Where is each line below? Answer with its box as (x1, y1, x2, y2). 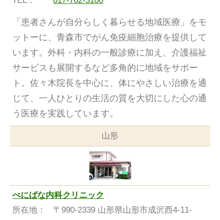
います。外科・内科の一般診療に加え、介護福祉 (12, 48, 207, 58)
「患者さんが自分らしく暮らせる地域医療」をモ (12, 17, 207, 27)
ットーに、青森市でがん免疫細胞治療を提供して (12, 32, 207, 43)
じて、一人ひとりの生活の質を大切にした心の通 (12, 93, 207, 104)
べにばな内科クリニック (12, 190, 104, 200)
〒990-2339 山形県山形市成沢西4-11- (53, 205, 192, 215)
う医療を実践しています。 (12, 109, 118, 119)
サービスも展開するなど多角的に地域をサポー (12, 63, 198, 73)
